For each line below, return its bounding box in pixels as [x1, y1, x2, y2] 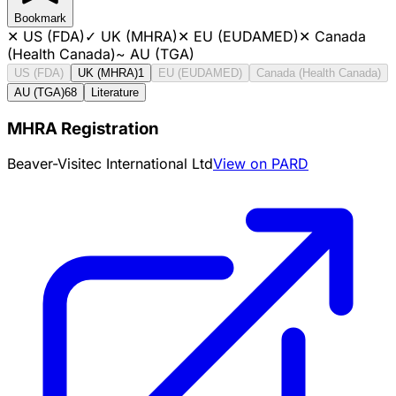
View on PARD [213, 155, 308, 173]
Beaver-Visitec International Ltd [7, 155, 213, 173]
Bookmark [14, 11, 66, 25]
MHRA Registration [7, 118, 159, 139]
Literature [91, 85, 139, 99]
